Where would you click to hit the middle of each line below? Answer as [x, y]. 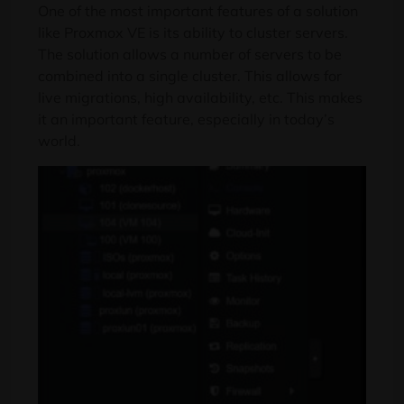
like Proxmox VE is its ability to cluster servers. [193, 33]
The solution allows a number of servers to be [190, 55]
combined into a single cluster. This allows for [190, 76]
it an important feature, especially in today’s [186, 119]
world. [59, 141]
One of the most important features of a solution [198, 11]
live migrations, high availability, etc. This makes [200, 98]
